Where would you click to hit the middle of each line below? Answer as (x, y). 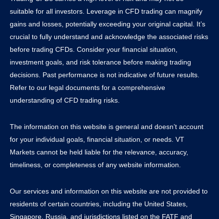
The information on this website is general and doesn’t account (107, 126)
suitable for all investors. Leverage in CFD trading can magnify (106, 11)
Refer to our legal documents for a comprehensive (88, 87)
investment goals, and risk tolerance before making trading (100, 62)
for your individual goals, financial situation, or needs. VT (97, 139)
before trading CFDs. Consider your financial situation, (94, 49)
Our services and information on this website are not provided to (109, 191)
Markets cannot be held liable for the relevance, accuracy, (99, 152)
